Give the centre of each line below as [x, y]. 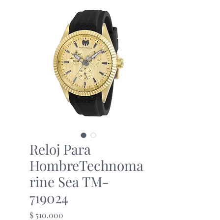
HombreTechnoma [86, 165]
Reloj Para [60, 149]
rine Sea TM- [69, 181]
